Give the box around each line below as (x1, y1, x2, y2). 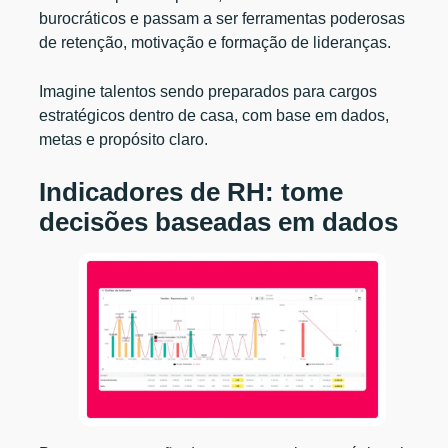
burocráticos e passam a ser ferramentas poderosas (39, 9, 406, 27)
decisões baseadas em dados (39, 207, 399, 236)
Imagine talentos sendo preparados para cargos (39, 82, 378, 100)
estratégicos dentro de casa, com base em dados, (39, 106, 390, 124)
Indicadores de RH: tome (39, 177, 344, 206)
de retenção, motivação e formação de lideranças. (39, 33, 396, 51)
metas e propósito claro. (39, 130, 209, 148)
